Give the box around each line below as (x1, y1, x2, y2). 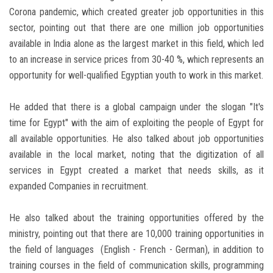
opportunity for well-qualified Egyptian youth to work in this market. (9, 69, 263, 82)
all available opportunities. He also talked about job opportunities (9, 133, 264, 145)
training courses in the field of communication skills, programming (9, 260, 264, 272)
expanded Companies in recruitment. (9, 180, 148, 193)
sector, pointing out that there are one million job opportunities (9, 22, 264, 34)
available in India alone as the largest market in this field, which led (9, 38, 264, 50)
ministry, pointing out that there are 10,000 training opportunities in (9, 228, 264, 240)
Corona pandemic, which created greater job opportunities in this (9, 6, 264, 18)
